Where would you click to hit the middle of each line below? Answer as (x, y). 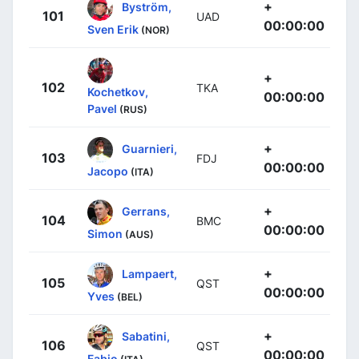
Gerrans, (146, 211)
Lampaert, (149, 273)
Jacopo (108, 171)
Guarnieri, (149, 148)
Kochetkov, (118, 91)
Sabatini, (146, 336)
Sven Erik (113, 29)
